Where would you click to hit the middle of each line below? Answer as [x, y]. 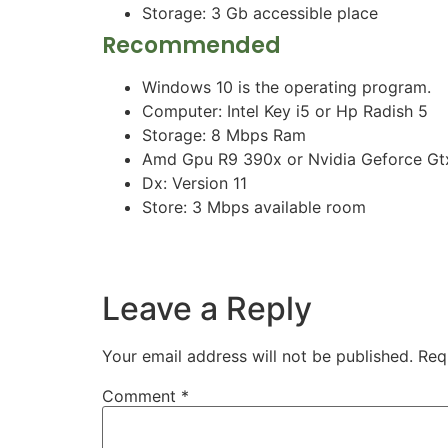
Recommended [191, 45]
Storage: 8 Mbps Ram [224, 134]
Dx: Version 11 [194, 182]
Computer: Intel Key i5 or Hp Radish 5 [285, 110]
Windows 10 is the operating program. [286, 86]
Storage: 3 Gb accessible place [260, 12]
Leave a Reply [207, 308]
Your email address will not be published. [257, 355]
